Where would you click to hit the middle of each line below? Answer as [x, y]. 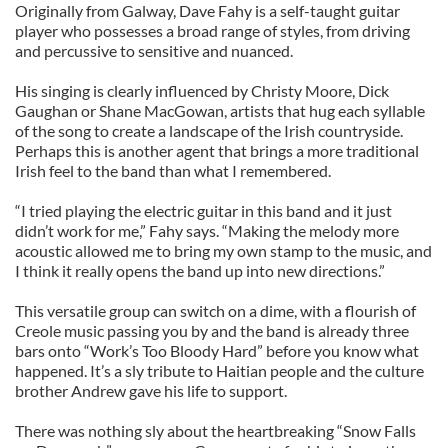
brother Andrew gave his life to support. [151, 390]
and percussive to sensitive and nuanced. [154, 50]
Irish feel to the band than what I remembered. [173, 170]
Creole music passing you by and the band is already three [212, 330]
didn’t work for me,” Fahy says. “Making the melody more [207, 230]
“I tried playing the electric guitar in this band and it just [203, 210]
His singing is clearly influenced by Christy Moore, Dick [202, 90]
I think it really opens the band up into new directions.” [200, 270]
